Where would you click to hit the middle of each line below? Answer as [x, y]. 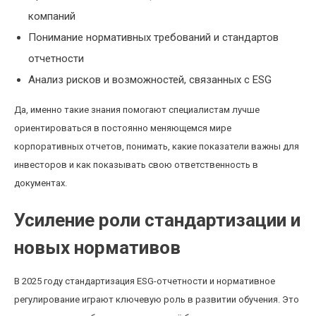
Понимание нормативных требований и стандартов [153, 37]
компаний [52, 16]
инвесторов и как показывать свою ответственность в [136, 165]
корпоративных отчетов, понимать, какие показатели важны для [157, 146]
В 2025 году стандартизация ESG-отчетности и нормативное [145, 281]
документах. [41, 183]
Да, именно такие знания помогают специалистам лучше [137, 110]
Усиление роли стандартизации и [157, 220]
